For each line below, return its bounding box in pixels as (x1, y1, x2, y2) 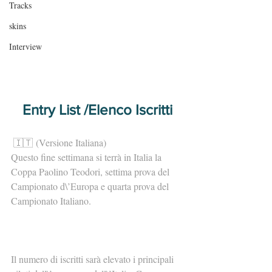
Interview (9, 41, 42, 52)
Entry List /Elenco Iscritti (22, 101, 172, 118)
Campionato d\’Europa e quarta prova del (11, 180, 171, 193)
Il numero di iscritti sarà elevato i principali (11, 253, 176, 266)
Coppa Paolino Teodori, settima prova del (11, 165, 172, 178)
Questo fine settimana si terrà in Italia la (11, 151, 164, 164)
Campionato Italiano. (11, 194, 91, 208)
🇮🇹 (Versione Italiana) (13, 136, 106, 149)
